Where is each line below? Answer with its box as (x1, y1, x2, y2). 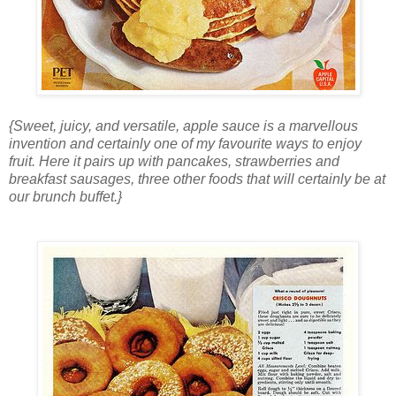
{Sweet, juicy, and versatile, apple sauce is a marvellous (9, 118, 358, 134)
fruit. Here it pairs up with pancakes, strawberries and (9, 154, 339, 170)
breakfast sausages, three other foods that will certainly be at (9, 171, 385, 187)
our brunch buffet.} (9, 189, 122, 205)
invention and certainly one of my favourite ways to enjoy (9, 136, 362, 152)
